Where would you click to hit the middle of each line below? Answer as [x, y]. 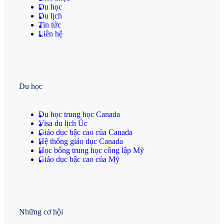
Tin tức [50, 24]
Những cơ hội [41, 212]
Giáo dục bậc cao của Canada [85, 132]
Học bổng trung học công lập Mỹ [91, 150]
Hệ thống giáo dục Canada [81, 141]
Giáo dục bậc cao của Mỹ [79, 159]
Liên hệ [50, 33]
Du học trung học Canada [79, 114]
